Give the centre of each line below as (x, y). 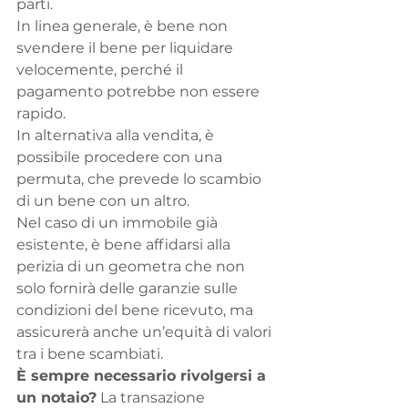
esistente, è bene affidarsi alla (125, 245)
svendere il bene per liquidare (127, 48)
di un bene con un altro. (103, 201)
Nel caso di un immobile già (119, 223)
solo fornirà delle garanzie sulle (129, 289)
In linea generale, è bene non (124, 26)
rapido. (41, 114)
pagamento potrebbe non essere (140, 92)
